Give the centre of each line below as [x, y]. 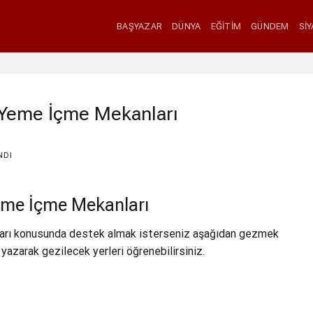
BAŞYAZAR [140, 26]
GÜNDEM [270, 26]
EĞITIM [226, 26]
